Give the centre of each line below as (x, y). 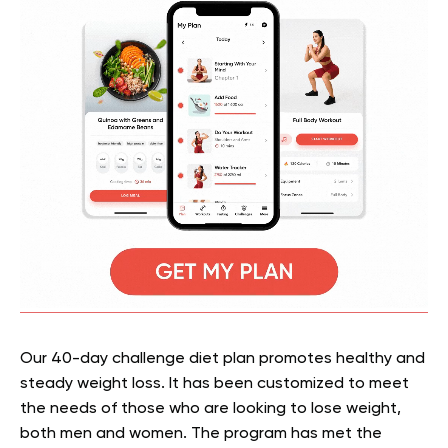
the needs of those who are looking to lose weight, (210, 409)
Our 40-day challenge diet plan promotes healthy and (222, 359)
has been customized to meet (296, 384)
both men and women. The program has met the (201, 434)
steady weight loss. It (99, 384)
